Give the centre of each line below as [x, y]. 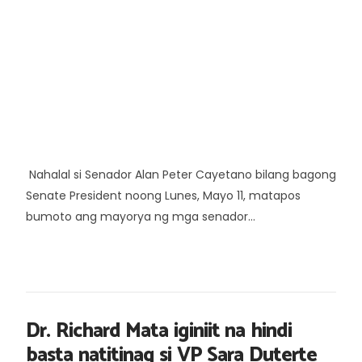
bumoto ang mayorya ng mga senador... [141, 216]
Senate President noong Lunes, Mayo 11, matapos [163, 195]
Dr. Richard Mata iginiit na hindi [159, 331]
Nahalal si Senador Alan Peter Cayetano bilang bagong [181, 174]
